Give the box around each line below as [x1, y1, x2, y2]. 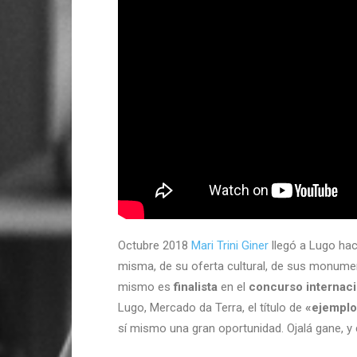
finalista [174, 279, 218, 294]
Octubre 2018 [118, 237, 191, 253]
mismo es [118, 279, 174, 294]
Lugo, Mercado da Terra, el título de [118, 300, 305, 315]
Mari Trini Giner [191, 237, 269, 253]
